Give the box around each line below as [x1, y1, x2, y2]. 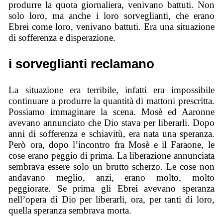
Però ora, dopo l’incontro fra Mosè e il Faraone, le [8, 139, 215, 150]
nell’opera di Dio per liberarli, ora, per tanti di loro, [8, 194, 215, 205]
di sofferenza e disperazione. [8, 32, 116, 43]
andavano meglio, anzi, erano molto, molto [8, 172, 215, 183]
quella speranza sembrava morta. [8, 205, 132, 216]
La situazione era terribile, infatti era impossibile [8, 85, 215, 96]
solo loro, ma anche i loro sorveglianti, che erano [8, 10, 215, 21]
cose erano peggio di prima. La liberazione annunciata [8, 150, 215, 161]
